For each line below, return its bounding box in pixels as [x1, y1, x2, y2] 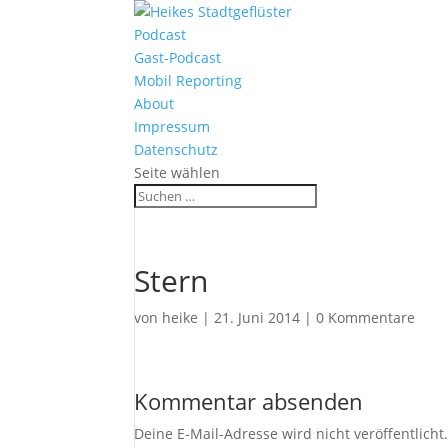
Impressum [134, 117, 211, 136]
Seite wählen [134, 163, 221, 182]
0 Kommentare [316, 308, 416, 327]
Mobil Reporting [134, 71, 243, 90]
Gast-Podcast [134, 48, 222, 67]
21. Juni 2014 [214, 308, 301, 327]
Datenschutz [134, 140, 219, 159]
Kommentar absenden [134, 386, 364, 416]
